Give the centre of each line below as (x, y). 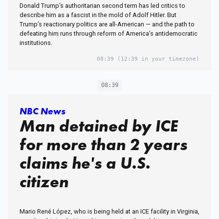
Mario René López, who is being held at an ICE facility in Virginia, (109, 211)
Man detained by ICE (99, 126)
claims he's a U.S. (85, 163)
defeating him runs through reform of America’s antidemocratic (109, 33)
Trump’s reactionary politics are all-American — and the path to (107, 24)
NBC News (43, 111)
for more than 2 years (104, 144)
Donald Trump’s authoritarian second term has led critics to (102, 5)
